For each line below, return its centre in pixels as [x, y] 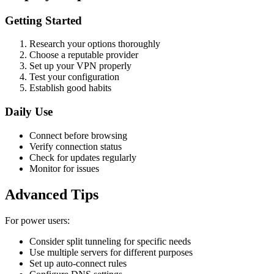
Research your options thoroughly [95, 44]
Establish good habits [70, 88]
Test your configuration [74, 77]
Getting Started [43, 20]
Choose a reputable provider [84, 55]
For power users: [37, 220]
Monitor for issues [64, 168]
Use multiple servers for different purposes [111, 252]
